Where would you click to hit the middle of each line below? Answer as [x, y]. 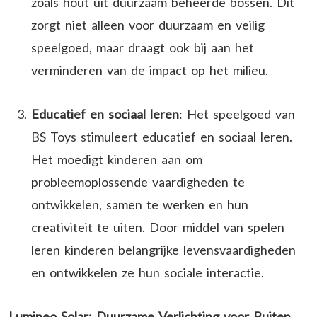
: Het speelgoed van [237, 114]
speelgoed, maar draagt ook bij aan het [143, 47]
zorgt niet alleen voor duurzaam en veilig [148, 24]
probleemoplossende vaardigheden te [138, 181]
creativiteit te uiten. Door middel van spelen [158, 227]
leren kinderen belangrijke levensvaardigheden [163, 249]
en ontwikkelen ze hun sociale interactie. [148, 272]
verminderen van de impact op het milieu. [150, 70]
